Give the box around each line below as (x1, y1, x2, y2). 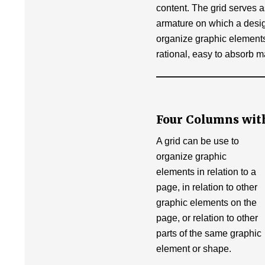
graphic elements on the (156, 198, 257, 208)
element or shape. (156, 244, 231, 254)
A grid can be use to (156, 136, 239, 146)
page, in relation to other (156, 182, 257, 192)
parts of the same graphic (156, 228, 261, 238)
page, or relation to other (156, 213, 258, 223)
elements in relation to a (156, 167, 256, 177)
